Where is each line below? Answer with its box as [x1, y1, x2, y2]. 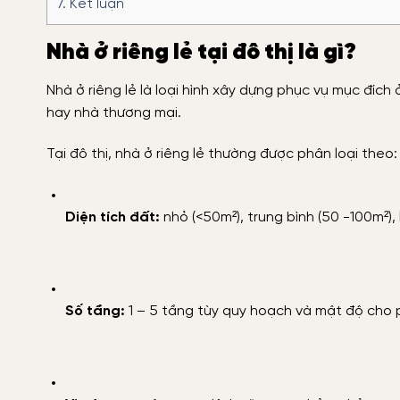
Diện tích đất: [64, 209, 160, 225]
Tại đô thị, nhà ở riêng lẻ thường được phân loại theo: [46, 146, 397, 162]
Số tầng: [64, 303, 125, 319]
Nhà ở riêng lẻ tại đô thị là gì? [46, 41, 356, 65]
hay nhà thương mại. [46, 104, 181, 121]
